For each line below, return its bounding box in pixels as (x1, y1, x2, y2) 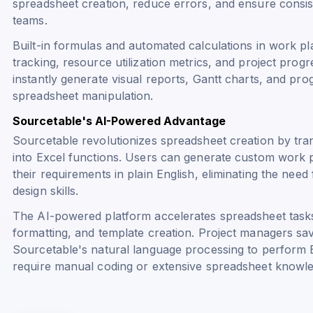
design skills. (13, 183, 79, 198)
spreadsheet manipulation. (13, 88, 154, 103)
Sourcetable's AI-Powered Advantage (13, 113, 226, 128)
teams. (13, 13, 48, 27)
